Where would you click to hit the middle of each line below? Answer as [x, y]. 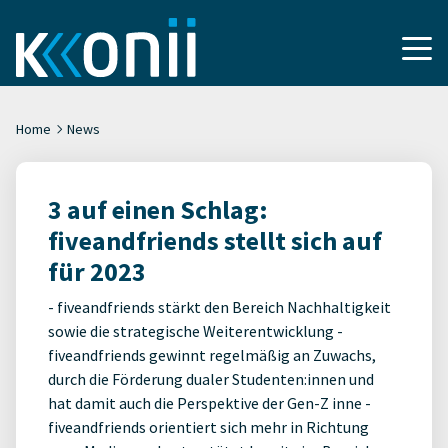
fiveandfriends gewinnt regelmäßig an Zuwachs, [212, 355]
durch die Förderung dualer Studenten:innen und [211, 379]
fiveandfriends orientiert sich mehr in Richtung [208, 427]
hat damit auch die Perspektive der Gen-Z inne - [209, 403]
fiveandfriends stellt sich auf [215, 240]
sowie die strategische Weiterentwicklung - [195, 331]
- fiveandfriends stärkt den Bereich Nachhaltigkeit [219, 307]
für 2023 [97, 271]
